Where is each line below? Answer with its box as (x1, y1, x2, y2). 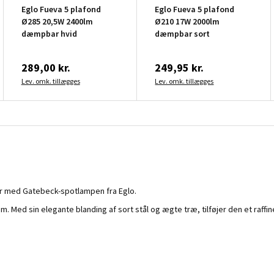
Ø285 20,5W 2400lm (21, 15, 93, 27)
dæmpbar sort (155, 28, 210, 39)
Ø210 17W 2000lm (155, 15, 220, 27)
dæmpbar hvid (21, 28, 77, 39)
